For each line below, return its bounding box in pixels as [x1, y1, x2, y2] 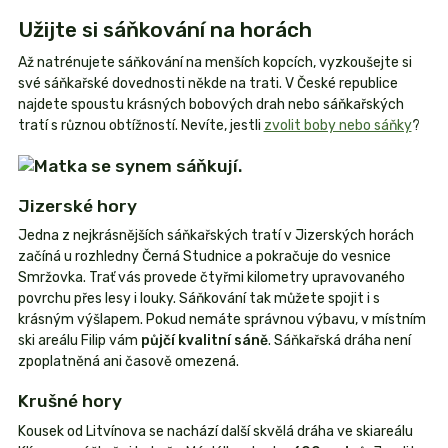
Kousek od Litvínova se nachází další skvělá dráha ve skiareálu [17, 422, 413, 440]
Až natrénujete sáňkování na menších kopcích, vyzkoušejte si [17, 54, 412, 72]
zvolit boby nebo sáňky [263, 117, 412, 135]
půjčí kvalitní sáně [140, 332, 268, 350]
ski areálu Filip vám [17, 332, 141, 350]
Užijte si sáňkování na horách [17, 17, 312, 43]
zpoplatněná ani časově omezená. [17, 353, 239, 371]
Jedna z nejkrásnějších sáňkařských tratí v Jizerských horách [17, 227, 414, 245]
